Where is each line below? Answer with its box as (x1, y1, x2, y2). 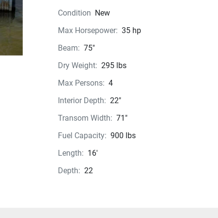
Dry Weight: (57, 61, 97, 70)
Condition (57, 8, 91, 18)
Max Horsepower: (57, 26, 118, 35)
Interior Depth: (57, 96, 106, 105)
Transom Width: (57, 113, 112, 123)
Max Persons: (57, 78, 105, 88)
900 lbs (110, 131, 136, 140)
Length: (57, 148, 84, 158)
